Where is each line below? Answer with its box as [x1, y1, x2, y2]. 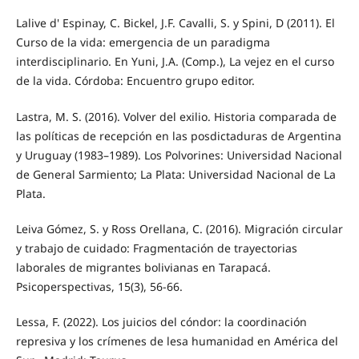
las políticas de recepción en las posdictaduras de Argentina [15, 127, 341, 143]
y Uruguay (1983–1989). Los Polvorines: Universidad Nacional [15, 147, 342, 163]
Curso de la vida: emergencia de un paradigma [15, 34, 270, 50]
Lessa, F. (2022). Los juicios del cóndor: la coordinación [15, 313, 307, 329]
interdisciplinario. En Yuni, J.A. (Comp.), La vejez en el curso [15, 54, 334, 70]
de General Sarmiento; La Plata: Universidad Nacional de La [15, 166, 336, 182]
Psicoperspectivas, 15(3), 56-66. [15, 278, 183, 294]
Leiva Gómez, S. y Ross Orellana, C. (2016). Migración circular [15, 220, 343, 236]
